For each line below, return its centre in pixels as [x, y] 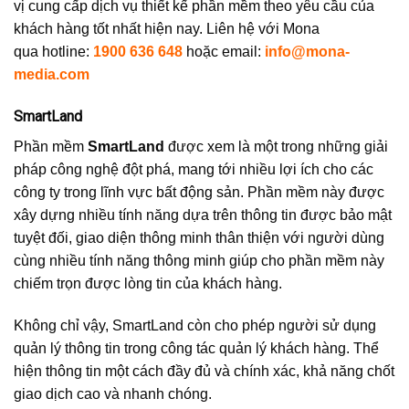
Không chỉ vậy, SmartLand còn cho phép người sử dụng [195, 325]
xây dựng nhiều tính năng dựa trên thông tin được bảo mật [203, 215]
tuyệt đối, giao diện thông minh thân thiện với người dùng [199, 237]
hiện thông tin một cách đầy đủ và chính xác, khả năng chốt [204, 371]
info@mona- [307, 52]
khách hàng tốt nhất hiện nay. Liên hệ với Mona [167, 29]
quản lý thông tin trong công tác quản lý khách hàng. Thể [196, 348]
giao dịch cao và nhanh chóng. [113, 393]
